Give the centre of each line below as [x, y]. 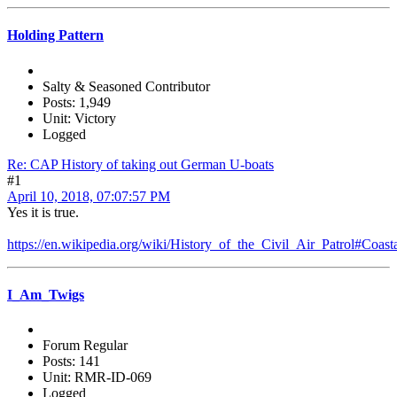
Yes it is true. [43, 212]
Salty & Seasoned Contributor [126, 86]
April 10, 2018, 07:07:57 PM [89, 196]
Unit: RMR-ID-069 [97, 378]
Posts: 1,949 [77, 102]
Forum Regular [85, 346]
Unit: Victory [79, 118]
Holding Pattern [55, 35]
